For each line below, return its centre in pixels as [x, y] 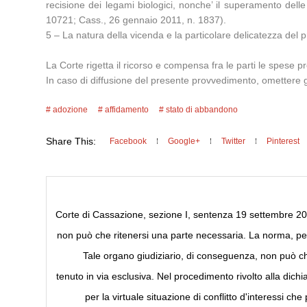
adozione [71, 110]
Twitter [234, 141]
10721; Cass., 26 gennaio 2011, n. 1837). [136, 20]
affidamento [127, 110]
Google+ [184, 141]
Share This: [71, 141]
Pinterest [283, 141]
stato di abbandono [202, 110]
